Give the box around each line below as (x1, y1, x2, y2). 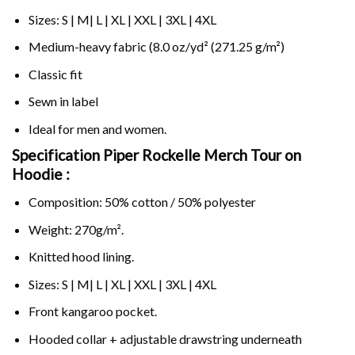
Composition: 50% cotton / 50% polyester (28, 194, 256, 210)
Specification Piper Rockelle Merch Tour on (12, 146, 301, 165)
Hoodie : (12, 165, 70, 184)
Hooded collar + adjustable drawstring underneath (28, 331, 302, 347)
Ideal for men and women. (28, 120, 166, 136)
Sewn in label (28, 94, 98, 109)
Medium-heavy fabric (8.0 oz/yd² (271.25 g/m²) (28, 39, 284, 55)
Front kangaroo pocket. (28, 303, 157, 319)
